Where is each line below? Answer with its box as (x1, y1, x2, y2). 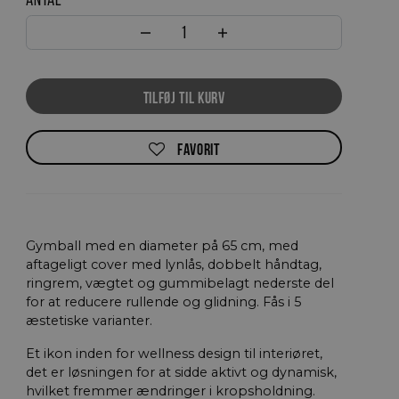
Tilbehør (81, 46, 138, 67)
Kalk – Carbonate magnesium (81, 69, 236, 84)
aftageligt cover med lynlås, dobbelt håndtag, (26, 256, 322, 273)
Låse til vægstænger (81, 89, 187, 103)
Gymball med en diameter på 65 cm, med (26, 238, 299, 255)
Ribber (81, 129, 117, 143)
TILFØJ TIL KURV (142, 89, 225, 107)
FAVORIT (177, 140, 220, 158)
